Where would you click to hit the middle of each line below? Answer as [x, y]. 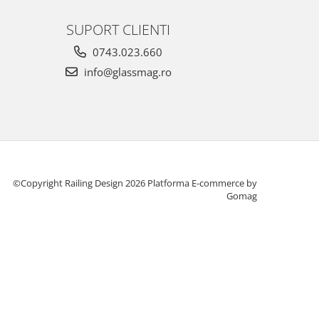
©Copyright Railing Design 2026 [80, 183]
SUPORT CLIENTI [118, 29]
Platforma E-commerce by [202, 183]
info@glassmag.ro [126, 72]
